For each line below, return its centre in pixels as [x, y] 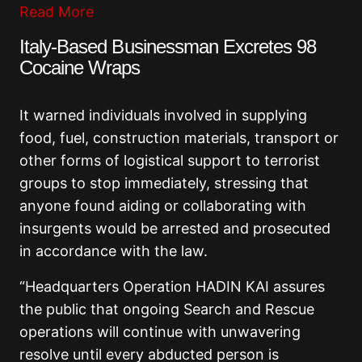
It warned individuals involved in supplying [163, 116]
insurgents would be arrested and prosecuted [175, 229]
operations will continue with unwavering [160, 332]
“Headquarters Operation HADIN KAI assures [172, 287]
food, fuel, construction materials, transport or [179, 138]
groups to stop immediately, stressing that [164, 183]
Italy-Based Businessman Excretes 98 [168, 47]
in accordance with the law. [114, 251]
